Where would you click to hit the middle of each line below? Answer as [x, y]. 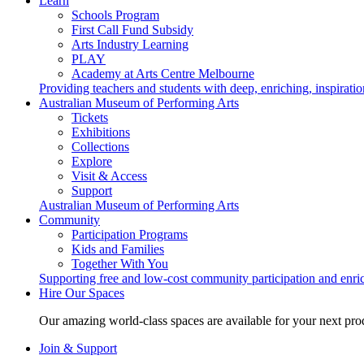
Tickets [90, 117]
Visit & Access [109, 176]
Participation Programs [130, 234]
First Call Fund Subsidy [132, 30]
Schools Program [115, 15]
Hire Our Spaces [82, 293]
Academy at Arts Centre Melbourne [163, 74]
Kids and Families [118, 249]
